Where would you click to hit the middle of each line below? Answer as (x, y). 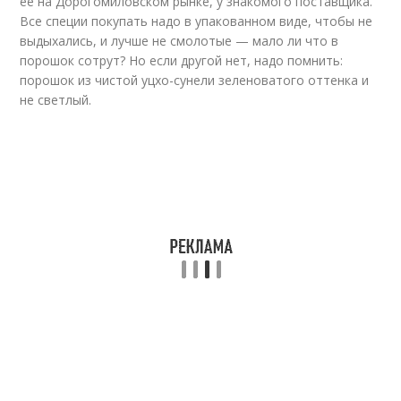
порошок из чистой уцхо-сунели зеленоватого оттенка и (195, 80)
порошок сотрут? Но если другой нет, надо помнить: (182, 60)
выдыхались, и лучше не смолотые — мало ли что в (179, 41)
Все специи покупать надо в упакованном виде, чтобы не (196, 21)
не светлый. (56, 100)
